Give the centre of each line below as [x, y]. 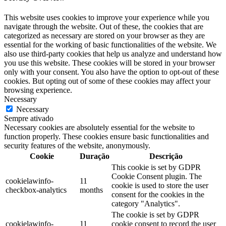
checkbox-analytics [36, 190]
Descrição [166, 156]
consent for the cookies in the [158, 194]
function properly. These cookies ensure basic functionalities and [106, 136]
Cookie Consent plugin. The [157, 176]
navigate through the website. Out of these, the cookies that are [104, 26]
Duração [95, 156]
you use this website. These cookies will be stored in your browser [109, 63]
